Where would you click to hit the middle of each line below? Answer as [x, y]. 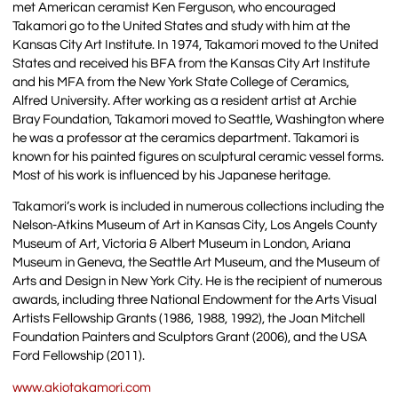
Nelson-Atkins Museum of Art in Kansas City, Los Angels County [195, 226]
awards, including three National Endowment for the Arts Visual [195, 300]
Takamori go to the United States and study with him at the [182, 26]
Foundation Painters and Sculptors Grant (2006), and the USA [190, 338]
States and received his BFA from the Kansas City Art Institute [191, 63]
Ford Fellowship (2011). [79, 356]
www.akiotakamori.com [82, 387]
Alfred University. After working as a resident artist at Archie [185, 100]
